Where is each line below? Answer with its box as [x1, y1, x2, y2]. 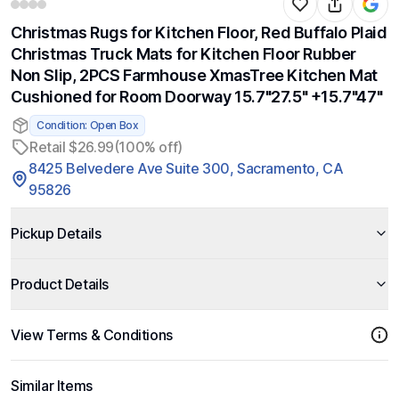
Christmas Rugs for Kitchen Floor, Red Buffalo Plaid [11, 23, 387, 42]
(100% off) [113, 138, 183, 156]
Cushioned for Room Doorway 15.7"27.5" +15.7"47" [11, 87, 383, 106]
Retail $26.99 [29, 138, 114, 156]
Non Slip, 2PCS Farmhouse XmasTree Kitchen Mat [11, 66, 379, 85]
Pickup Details [11, 224, 102, 242]
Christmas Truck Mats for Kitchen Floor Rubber [11, 45, 357, 63]
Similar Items [11, 377, 93, 395]
